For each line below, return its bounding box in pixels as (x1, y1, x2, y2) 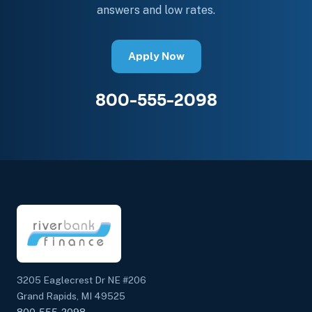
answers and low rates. (97, 3, 215, 17)
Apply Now (127, 49, 185, 62)
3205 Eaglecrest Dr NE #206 (17, 274, 146, 286)
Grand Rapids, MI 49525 (17, 290, 125, 302)
